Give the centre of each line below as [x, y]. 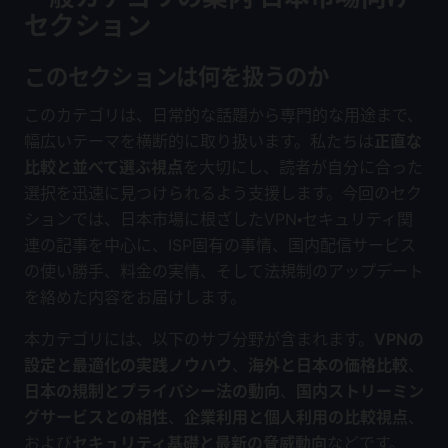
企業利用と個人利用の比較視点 [296, 417]
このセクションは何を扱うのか [176, 76]
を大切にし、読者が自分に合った [303, 167]
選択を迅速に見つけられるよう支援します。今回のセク [223, 193]
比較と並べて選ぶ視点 [103, 167]
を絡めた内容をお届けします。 [135, 297]
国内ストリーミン [360, 391]
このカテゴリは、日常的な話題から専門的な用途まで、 [223, 115]
